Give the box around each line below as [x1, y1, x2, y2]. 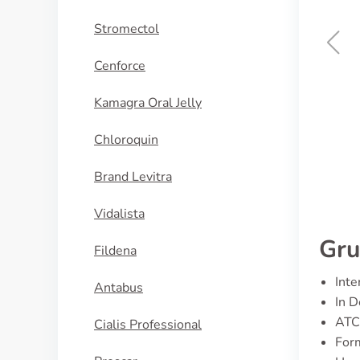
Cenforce [94, 57, 145, 75]
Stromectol [94, 20, 159, 38]
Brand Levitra [94, 168, 172, 186]
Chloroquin [94, 131, 158, 149]
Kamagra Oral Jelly [94, 94, 202, 112]
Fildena [94, 242, 137, 260]
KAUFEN [191, 111, 240, 128]
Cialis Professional [94, 316, 202, 333]
